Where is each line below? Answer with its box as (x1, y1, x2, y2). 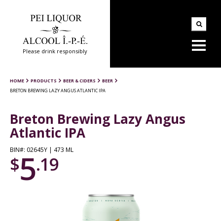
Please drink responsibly (23, 47, 87, 55)
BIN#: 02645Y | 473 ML (10, 145, 74, 154)
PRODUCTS (31, 77, 57, 84)
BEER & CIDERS (63, 77, 96, 84)
